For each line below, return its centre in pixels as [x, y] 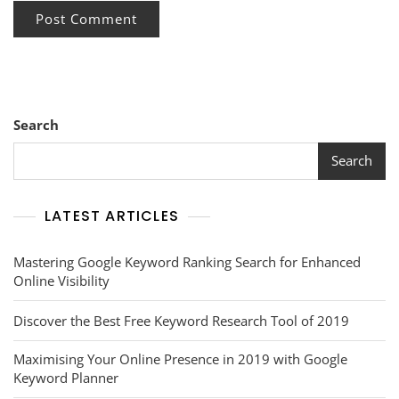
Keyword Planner [66, 377]
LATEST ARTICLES [112, 216]
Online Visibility [61, 280]
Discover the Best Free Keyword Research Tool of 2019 [181, 320]
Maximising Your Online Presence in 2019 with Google [180, 358]
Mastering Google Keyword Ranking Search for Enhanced [187, 261]
